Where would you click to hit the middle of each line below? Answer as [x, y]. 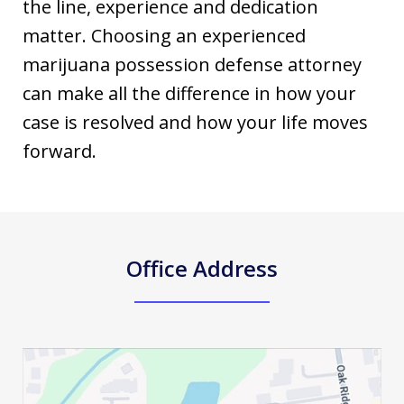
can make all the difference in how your [189, 93]
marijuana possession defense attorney [192, 64]
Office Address [202, 268]
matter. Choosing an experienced [164, 36]
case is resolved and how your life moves [195, 122]
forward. [62, 151]
